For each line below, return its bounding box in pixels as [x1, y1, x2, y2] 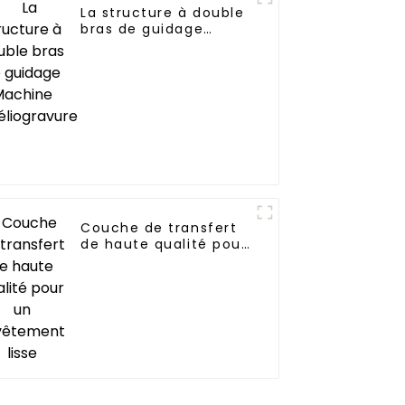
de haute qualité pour [80, 234, 248, 253]
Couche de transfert [80, 218, 238, 237]
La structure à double [80, 3, 245, 22]
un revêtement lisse [80, 250, 234, 269]
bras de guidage [80, 19, 204, 38]
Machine [80, 35, 145, 54]
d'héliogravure [80, 52, 190, 71]
